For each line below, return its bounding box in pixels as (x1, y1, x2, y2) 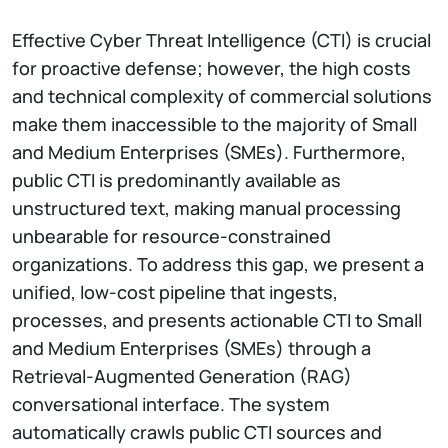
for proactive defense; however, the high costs (12, 55, 411, 80)
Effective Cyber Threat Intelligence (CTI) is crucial (12, 27, 431, 52)
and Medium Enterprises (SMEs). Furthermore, (12, 139, 406, 164)
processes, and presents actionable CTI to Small (12, 307, 422, 332)
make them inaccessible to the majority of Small (12, 111, 417, 136)
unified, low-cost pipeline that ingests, (12, 279, 338, 304)
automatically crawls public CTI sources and (12, 419, 382, 444)
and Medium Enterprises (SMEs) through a (12, 335, 371, 360)
